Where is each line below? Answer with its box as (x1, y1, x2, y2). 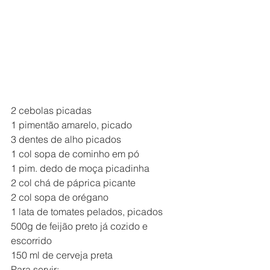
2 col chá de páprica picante (11, 176, 136, 189)
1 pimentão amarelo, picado (11, 118, 132, 131)
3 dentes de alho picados (11, 133, 121, 145)
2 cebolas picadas (11, 104, 92, 116)
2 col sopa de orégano (11, 190, 108, 203)
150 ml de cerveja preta (11, 248, 113, 261)
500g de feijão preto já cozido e (11, 219, 150, 232)
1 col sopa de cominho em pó (11, 147, 139, 160)
